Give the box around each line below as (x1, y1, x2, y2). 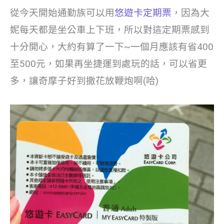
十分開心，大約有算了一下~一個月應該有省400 (10, 41, 213, 53)
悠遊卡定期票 (114, 7, 171, 19)
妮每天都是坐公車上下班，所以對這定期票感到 (10, 24, 209, 36)
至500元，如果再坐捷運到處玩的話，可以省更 (10, 58, 207, 70)
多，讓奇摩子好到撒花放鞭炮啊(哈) (10, 75, 158, 87)
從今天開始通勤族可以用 (10, 7, 114, 19)
